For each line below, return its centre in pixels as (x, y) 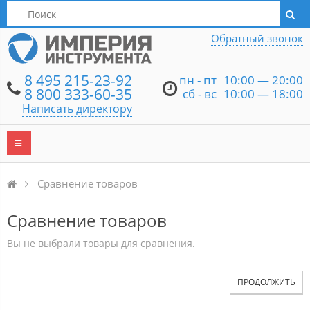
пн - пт (198, 80)
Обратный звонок (257, 38)
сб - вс (200, 94)
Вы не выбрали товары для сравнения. (101, 243)
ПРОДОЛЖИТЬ (266, 282)
